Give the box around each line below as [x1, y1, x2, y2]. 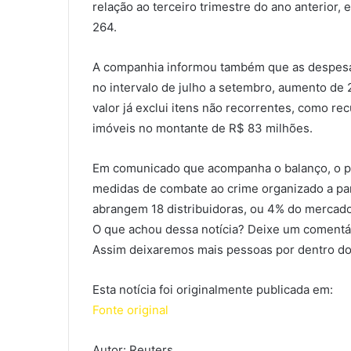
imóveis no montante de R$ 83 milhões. [92, 121, 313, 136]
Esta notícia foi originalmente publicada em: [92, 282, 333, 298]
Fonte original [92, 302, 168, 318]
